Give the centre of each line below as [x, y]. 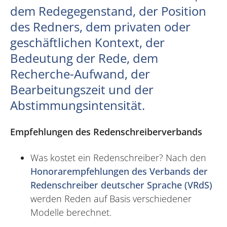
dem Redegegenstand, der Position [108, 11]
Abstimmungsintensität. [78, 105]
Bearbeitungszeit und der [82, 90]
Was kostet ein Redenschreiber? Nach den [118, 158]
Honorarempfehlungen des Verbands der [119, 172]
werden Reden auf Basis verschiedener [111, 199]
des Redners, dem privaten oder [100, 27]
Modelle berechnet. [71, 213]
